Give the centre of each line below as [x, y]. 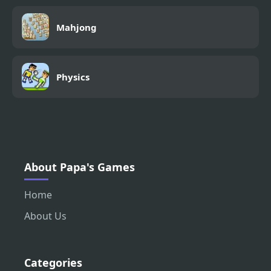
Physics [73, 77]
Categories [53, 262]
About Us [45, 216]
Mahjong [77, 27]
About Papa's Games [80, 167]
